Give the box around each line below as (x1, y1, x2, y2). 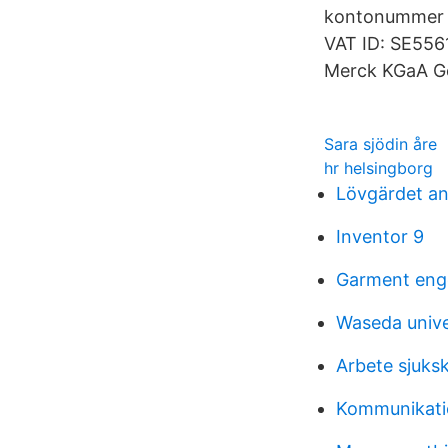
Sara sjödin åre (324, 134, 437, 154)
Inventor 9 (336, 226, 424, 247)
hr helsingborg (324, 158, 433, 178)
